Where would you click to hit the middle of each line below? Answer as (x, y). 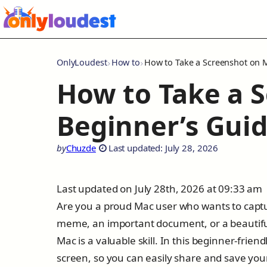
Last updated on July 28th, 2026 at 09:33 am (160, 189)
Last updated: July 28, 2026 (163, 148)
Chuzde (81, 148)
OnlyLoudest (82, 62)
